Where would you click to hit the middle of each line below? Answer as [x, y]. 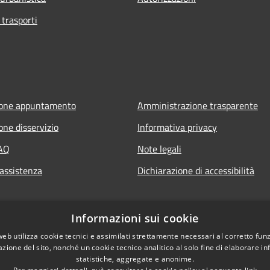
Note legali [159, 149]
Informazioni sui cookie [135, 218]
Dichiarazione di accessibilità [196, 170]
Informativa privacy [177, 127]
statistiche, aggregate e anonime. [135, 259]
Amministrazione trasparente [198, 105]
